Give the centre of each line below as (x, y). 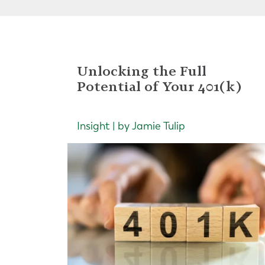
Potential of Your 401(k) (159, 87)
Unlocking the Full (142, 71)
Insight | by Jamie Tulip (131, 126)
